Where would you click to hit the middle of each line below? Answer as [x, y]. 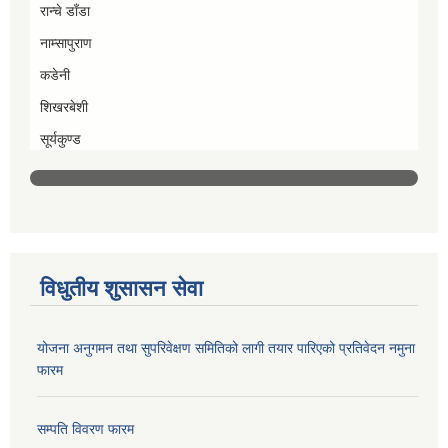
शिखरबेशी [64, 107]
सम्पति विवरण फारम [85, 429]
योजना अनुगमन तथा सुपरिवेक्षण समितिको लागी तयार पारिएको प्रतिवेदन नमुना [226, 348]
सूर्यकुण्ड [60, 139]
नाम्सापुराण [66, 43]
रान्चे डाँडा [65, 11]
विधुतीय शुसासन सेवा [121, 289]
